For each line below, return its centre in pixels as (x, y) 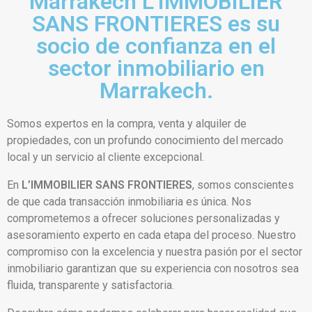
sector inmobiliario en (156, 68)
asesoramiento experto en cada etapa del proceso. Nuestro (151, 235)
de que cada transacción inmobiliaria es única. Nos (129, 202)
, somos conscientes (243, 185)
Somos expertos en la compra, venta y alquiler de (127, 124)
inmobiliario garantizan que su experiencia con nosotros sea (153, 268)
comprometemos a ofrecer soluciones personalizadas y (143, 218)
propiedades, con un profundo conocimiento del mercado (145, 140)
